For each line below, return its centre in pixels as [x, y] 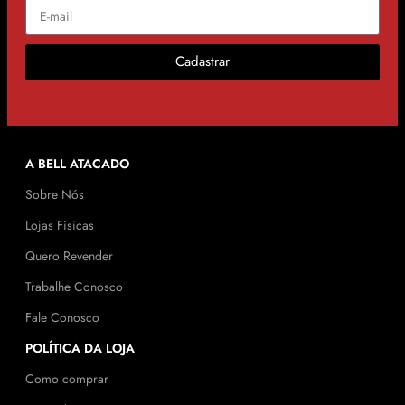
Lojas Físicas [59, 225]
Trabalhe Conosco [74, 286]
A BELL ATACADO [77, 163]
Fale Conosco [62, 317]
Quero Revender [69, 255]
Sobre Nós [54, 194]
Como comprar [66, 378]
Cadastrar [202, 61]
